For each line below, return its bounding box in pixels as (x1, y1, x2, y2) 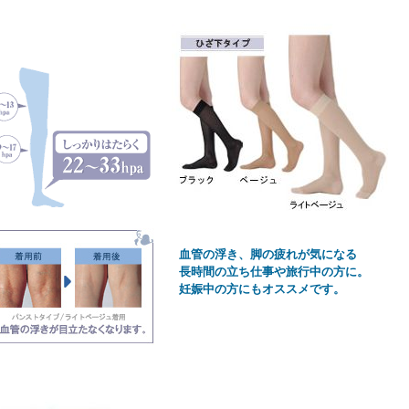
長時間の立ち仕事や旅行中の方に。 (155, 265, 369, 278)
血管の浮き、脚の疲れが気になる (155, 247, 357, 261)
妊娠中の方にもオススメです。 (155, 282, 345, 296)
